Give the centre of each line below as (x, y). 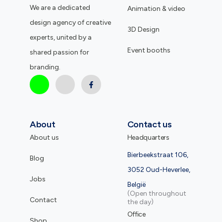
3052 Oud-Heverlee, (159, 170)
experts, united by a (61, 37)
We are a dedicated (60, 7)
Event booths (149, 50)
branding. (45, 67)
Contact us (149, 125)
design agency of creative (70, 22)
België (136, 185)
